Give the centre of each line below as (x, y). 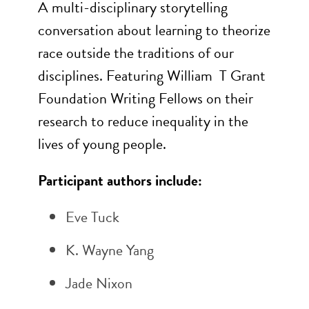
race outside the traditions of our (136, 53)
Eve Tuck (92, 217)
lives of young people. (102, 144)
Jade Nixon (99, 283)
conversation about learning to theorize (154, 30)
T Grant (242, 76)
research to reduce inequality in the (143, 121)
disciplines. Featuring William (125, 76)
